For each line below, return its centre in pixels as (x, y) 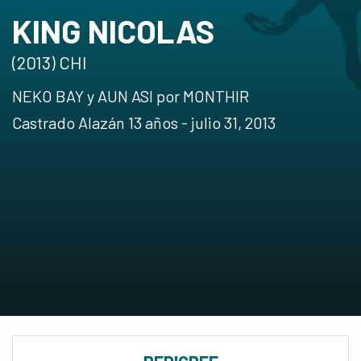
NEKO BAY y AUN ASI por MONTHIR (131, 96)
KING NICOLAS (113, 31)
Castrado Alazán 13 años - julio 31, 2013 (144, 122)
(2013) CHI (50, 62)
